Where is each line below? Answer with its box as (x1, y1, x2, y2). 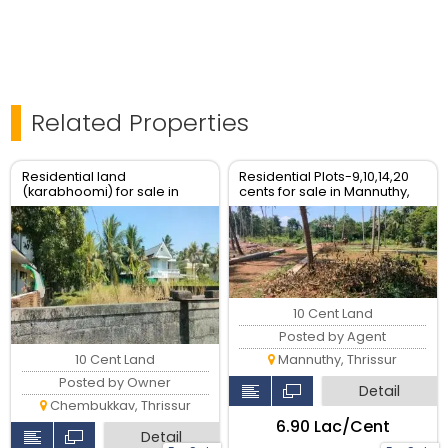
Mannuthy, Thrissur (275, 351, 398, 369)
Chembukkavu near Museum (21, 197, 208, 215)
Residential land (21, 167, 126, 185)
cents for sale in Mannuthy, (239, 182, 411, 200)
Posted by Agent (279, 328, 387, 346)
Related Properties (31, 105, 250, 139)
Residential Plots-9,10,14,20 (239, 167, 410, 185)
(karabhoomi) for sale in (21, 182, 179, 200)
